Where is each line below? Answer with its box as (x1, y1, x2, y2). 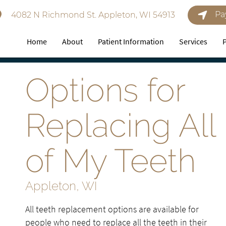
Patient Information (98, 36, 164, 46)
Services (179, 36, 208, 46)
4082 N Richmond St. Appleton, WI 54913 (9, 10, 175, 20)
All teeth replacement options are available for (25, 203, 199, 215)
